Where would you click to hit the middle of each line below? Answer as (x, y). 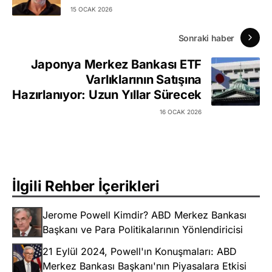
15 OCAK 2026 (91, 9)
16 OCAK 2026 (181, 112)
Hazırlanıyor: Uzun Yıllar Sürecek (107, 95)
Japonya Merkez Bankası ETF (116, 65)
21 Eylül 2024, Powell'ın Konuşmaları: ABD (140, 252)
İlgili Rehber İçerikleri (86, 186)
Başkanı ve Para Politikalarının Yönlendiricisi (143, 230)
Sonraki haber (206, 38)
